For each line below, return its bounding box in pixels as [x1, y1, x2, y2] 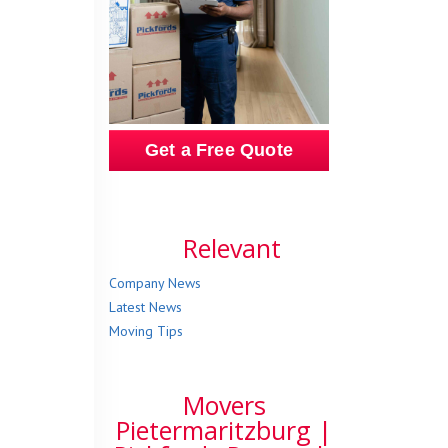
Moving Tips [109, 322, 183, 341]
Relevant [182, 231, 281, 266]
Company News [109, 274, 201, 293]
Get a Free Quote [145, 140, 293, 161]
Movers [182, 388, 266, 423]
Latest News [109, 298, 182, 317]
